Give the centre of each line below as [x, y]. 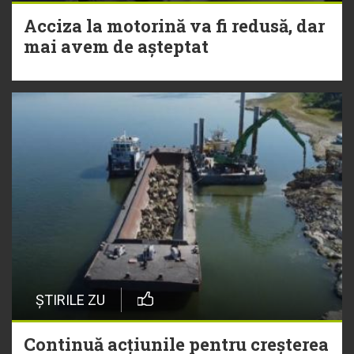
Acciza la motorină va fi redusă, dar [174, 26]
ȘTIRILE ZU [70, 300]
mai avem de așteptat [116, 47]
